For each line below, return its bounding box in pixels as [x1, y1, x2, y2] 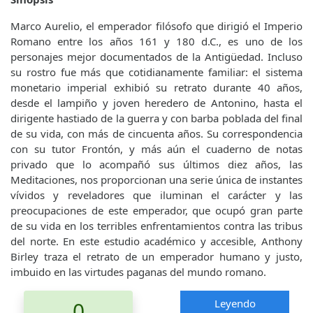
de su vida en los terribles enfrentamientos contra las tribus [10, 219, 303, 233]
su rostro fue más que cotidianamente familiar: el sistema [10, 65, 303, 80]
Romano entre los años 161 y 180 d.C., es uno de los [10, 34, 303, 49]
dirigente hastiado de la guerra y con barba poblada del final [10, 111, 303, 126]
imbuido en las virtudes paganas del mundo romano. [10, 265, 266, 279]
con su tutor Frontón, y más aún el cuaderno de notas [10, 142, 303, 156]
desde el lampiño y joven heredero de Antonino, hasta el [10, 96, 303, 110]
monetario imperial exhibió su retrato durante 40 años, [10, 80, 303, 95]
